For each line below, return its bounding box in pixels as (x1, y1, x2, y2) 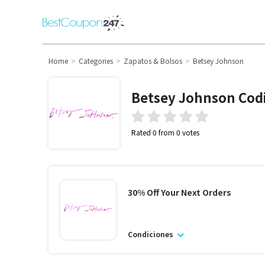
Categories (79, 56, 113, 66)
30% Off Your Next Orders (127, 186, 231, 198)
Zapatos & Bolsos (124, 56, 182, 66)
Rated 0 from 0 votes (131, 127, 199, 137)
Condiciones (127, 229, 175, 239)
